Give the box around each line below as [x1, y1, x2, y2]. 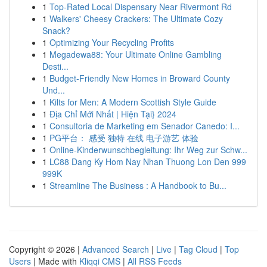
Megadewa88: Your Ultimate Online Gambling [49, 48, 222, 60]
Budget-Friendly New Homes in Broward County [49, 72, 230, 84]
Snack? [42, 24, 70, 36]
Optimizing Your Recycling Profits [49, 36, 174, 48]
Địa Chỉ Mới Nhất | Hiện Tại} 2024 [49, 108, 176, 120]
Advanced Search [82, 243, 149, 255]
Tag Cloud [179, 243, 218, 255]
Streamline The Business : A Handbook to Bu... [49, 179, 226, 191]
